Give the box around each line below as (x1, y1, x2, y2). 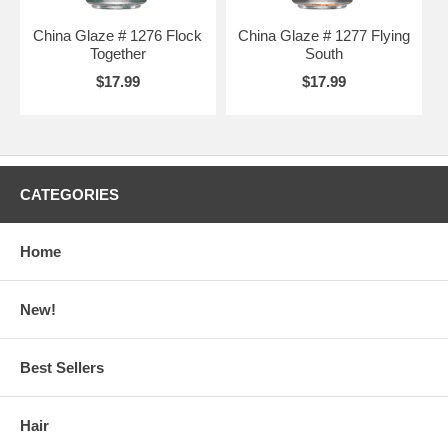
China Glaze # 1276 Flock (33, 26, 203, 44)
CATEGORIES (20, 185, 119, 203)
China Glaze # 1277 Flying (237, 26, 410, 44)
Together (89, 44, 146, 62)
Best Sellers (20, 358, 104, 376)
